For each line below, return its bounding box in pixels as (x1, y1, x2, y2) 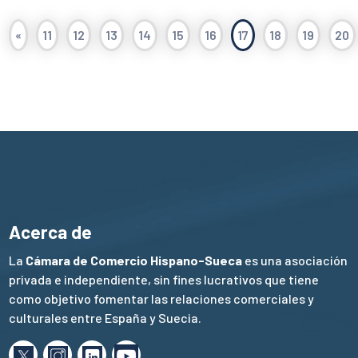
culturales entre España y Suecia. (9, 309, 202, 325)
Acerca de (9, 221, 93, 244)
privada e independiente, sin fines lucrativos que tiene (9, 271, 320, 287)
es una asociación (242, 252, 348, 268)
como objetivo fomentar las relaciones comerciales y (9, 290, 315, 306)
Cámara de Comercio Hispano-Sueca (26, 252, 243, 268)
